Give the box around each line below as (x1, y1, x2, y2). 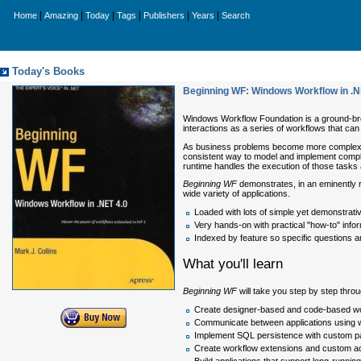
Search (222, 10, 250, 20)
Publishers (143, 10, 185, 20)
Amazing (44, 10, 78, 20)
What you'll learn (183, 256, 283, 272)
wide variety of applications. (183, 189, 290, 199)
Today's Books (12, 66, 85, 77)
